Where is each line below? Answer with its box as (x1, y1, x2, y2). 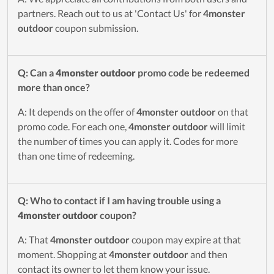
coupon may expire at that (130, 234, 241, 246)
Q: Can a (18, 67, 56, 79)
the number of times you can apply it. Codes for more (18, 135, 238, 147)
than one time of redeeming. (18, 150, 135, 162)
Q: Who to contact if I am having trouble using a (18, 194, 221, 207)
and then (188, 248, 228, 261)
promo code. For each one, (18, 120, 128, 133)
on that (216, 106, 248, 118)
